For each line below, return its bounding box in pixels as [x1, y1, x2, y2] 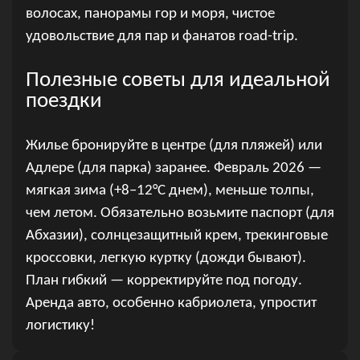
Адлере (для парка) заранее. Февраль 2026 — [25, 161, 321, 177]
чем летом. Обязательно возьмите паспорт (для [25, 206, 334, 222]
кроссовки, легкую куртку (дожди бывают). [25, 251, 306, 267]
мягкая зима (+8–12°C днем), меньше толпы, [25, 183, 314, 199]
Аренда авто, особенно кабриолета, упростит [25, 296, 317, 312]
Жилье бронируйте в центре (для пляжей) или [25, 138, 322, 154]
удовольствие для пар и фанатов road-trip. [25, 29, 298, 45]
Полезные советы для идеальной [25, 70, 330, 92]
